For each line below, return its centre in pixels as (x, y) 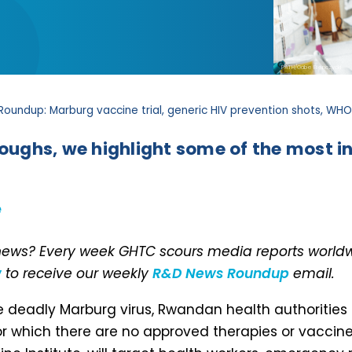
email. (312, 273)
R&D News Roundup (221, 273)
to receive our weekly (77, 273)
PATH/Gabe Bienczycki (311, 67)
